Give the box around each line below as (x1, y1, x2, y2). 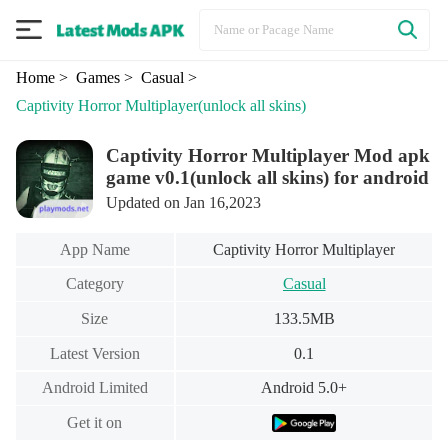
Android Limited (41, 379, 148, 397)
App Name (59, 240, 130, 258)
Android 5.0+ (261, 379, 348, 397)
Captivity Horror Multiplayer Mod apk (106, 145, 431, 167)
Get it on (67, 413, 123, 431)
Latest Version (49, 344, 140, 362)
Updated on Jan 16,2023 (106, 194, 262, 212)
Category (65, 275, 124, 293)
